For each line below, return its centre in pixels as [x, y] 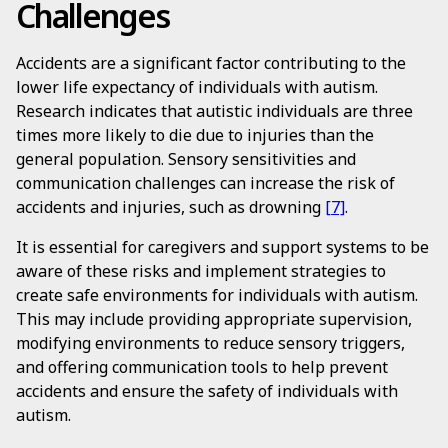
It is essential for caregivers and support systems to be [222, 247]
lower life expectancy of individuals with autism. [197, 87]
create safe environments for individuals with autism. [217, 295]
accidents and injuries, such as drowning [170, 207]
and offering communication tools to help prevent [202, 367]
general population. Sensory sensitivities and [186, 159]
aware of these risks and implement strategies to [201, 271]
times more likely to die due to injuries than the [195, 135]
